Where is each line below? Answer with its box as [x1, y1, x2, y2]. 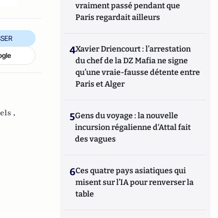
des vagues [75, 134, 116, 144]
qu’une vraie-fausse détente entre [75, 68, 200, 77]
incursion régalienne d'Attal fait [75, 123, 191, 132]
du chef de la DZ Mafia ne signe [75, 56, 188, 65]
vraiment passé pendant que [75, 1, 181, 10]
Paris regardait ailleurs [75, 13, 161, 22]
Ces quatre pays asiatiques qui [75, 166, 186, 175]
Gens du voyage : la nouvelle [75, 111, 179, 120]
